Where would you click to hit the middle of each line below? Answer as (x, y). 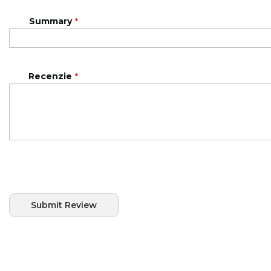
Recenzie (50, 77)
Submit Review (64, 205)
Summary (51, 21)
